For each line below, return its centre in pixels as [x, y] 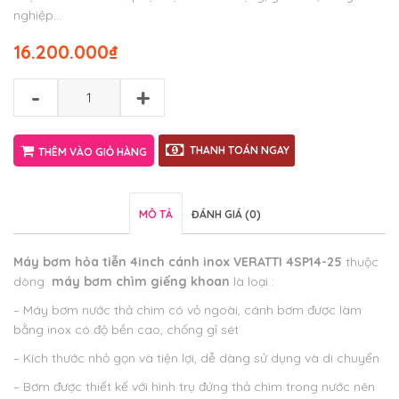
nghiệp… [37, 16]
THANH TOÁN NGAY [240, 151]
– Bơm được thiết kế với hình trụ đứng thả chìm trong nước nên [194, 387]
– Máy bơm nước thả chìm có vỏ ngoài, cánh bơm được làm [187, 310]
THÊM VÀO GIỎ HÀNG [93, 152]
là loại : [252, 282]
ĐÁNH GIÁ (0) [226, 215]
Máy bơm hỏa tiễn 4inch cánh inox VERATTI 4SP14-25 [179, 262]
